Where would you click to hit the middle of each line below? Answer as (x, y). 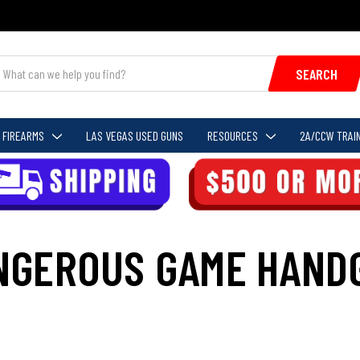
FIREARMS (23, 135)
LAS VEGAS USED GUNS (134, 135)
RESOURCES (232, 135)
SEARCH (316, 74)
